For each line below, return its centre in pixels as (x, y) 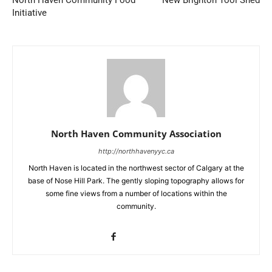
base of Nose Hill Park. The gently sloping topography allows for (136, 181)
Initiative (29, 13)
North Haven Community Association (136, 134)
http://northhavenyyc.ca (136, 151)
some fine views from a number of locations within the (136, 194)
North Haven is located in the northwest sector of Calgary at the (136, 168)
